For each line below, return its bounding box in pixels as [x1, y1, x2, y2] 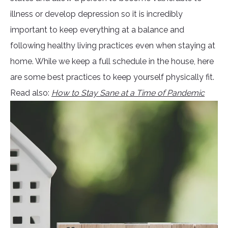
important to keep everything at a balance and [10, 25, 184, 35]
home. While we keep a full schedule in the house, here [10, 56, 214, 67]
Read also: [10, 88, 51, 98]
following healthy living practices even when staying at [10, 41, 215, 51]
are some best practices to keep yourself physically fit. [10, 72, 214, 82]
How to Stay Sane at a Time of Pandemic [51, 88, 205, 98]
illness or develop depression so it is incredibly [10, 9, 183, 19]
